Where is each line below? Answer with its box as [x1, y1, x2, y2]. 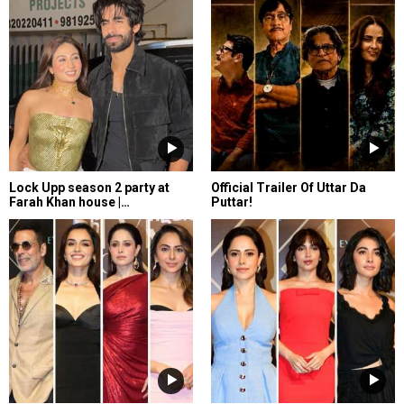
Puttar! [211, 194, 252, 209]
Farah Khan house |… [9, 194, 130, 209]
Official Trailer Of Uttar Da [211, 179, 366, 195]
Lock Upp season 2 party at [9, 179, 170, 195]
